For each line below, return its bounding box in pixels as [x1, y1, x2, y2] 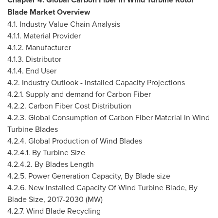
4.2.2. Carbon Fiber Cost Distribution [7, 100, 131, 111]
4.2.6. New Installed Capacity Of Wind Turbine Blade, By [7, 182, 198, 193]
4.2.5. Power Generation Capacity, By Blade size [7, 170, 170, 181]
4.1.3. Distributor [7, 54, 61, 64]
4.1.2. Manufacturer [7, 42, 71, 53]
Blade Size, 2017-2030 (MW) [7, 194, 103, 204]
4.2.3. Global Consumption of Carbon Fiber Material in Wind [7, 112, 210, 123]
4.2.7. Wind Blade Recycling [7, 205, 101, 216]
